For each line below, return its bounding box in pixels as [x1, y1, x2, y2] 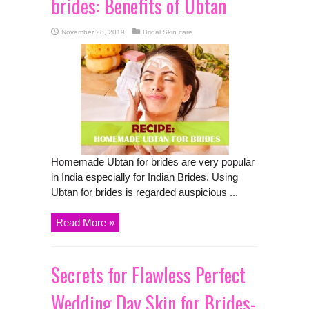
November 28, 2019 [61, 28, 125, 36]
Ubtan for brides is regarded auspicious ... [51, 186, 238, 198]
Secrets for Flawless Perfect [51, 260, 246, 289]
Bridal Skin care [143, 28, 192, 36]
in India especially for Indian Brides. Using [51, 170, 238, 183]
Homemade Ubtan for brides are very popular [51, 155, 255, 168]
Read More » [56, 216, 114, 228]
